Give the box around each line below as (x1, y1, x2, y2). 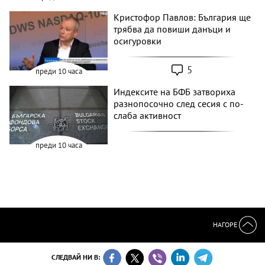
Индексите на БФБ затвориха (114, 85, 236, 98)
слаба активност (114, 109, 182, 121)
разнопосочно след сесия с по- (114, 97, 244, 109)
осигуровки (114, 34, 162, 47)
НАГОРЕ (213, 219, 239, 229)
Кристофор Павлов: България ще (114, 11, 251, 23)
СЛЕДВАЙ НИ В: (51, 253, 102, 262)
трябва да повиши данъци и (114, 22, 231, 35)
